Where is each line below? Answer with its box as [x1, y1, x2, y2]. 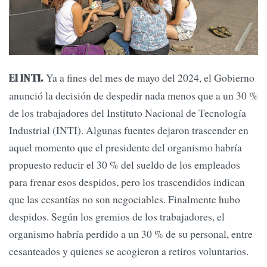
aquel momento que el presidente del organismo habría [9, 139, 242, 154]
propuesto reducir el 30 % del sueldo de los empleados [9, 157, 240, 172]
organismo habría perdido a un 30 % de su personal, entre [9, 226, 253, 241]
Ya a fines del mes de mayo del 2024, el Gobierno [44, 70, 254, 85]
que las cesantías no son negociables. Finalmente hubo [9, 191, 240, 206]
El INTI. [9, 70, 44, 85]
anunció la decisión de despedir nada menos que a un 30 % [9, 88, 258, 103]
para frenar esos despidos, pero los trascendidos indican [9, 174, 245, 189]
